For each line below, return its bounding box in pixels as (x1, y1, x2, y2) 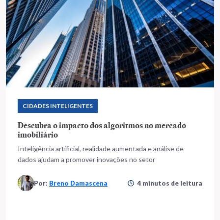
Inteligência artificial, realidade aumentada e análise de (18, 144, 184, 153)
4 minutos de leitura (137, 179, 202, 187)
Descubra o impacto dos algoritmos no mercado (18, 120, 186, 131)
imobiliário (18, 129, 58, 140)
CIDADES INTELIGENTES (23, 102, 93, 110)
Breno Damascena (49, 179, 108, 187)
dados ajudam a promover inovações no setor (18, 155, 155, 164)
